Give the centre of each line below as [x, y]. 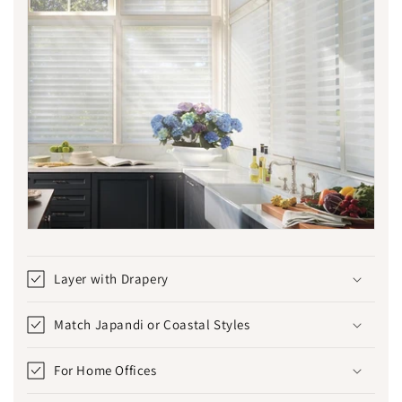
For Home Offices [105, 371]
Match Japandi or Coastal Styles [152, 325]
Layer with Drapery [111, 279]
